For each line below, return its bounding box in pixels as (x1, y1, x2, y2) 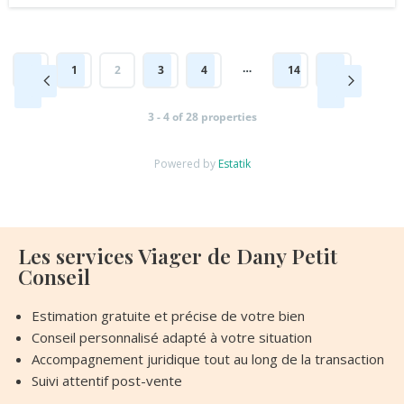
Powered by (153, 155, 218, 171)
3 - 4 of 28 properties (147, 108, 257, 124)
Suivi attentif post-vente (32, 371, 182, 390)
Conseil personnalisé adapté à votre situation (32, 327, 312, 346)
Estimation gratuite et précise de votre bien (32, 306, 305, 325)
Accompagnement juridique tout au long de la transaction (32, 349, 384, 368)
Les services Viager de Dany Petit (18, 241, 337, 270)
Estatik (217, 155, 251, 171)
